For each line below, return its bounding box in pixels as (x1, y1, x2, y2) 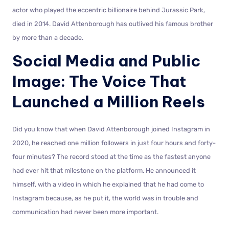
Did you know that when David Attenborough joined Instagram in (12, 125, 210, 133)
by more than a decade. (12, 33, 83, 41)
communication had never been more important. (12, 208, 158, 216)
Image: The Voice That (12, 71, 186, 91)
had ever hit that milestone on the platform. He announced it (12, 166, 196, 174)
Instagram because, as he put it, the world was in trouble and (12, 194, 198, 202)
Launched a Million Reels (12, 91, 205, 111)
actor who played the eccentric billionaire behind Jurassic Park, (12, 6, 205, 14)
